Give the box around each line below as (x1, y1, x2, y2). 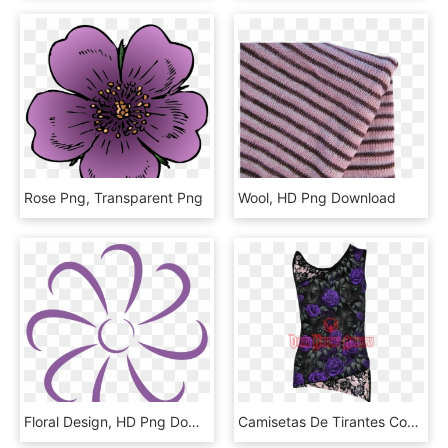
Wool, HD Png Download (238, 189, 396, 207)
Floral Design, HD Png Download (188, 413, 200, 431)
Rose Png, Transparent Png (24, 189, 203, 207)
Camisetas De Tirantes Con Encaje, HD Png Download (407, 413, 419, 431)
